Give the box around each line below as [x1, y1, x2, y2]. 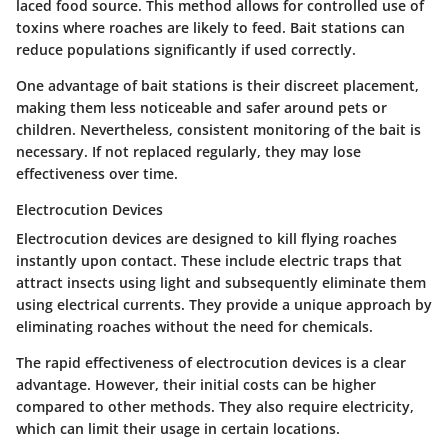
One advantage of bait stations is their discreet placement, [16, 76, 419, 96]
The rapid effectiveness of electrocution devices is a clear [16, 353, 406, 373]
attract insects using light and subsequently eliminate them [16, 273, 426, 293]
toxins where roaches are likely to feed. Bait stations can [16, 18, 405, 38]
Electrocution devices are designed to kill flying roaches [16, 229, 397, 249]
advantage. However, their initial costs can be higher [16, 375, 376, 395]
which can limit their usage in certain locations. [16, 419, 340, 439]
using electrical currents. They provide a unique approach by [16, 295, 432, 315]
